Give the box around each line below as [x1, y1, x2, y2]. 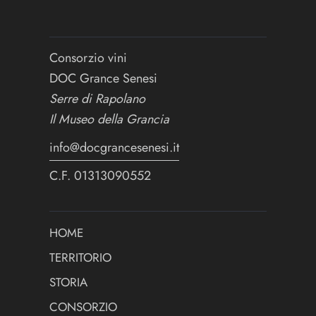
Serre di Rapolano [49, 90, 145, 109]
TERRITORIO [49, 248, 111, 266]
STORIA [49, 273, 87, 291]
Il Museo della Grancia [49, 110, 169, 129]
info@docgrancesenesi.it [49, 138, 179, 157]
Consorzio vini [49, 49, 127, 68]
